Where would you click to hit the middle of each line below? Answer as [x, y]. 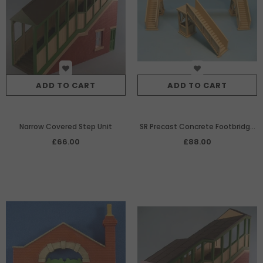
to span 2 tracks [197, 140]
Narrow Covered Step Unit [66, 127]
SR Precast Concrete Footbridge [197, 127]
